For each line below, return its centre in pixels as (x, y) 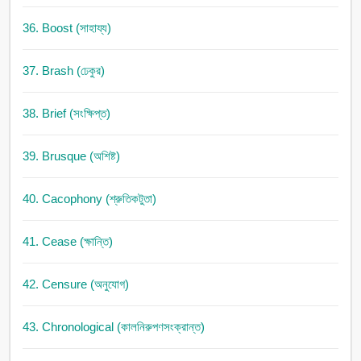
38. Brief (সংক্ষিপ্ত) (66, 114)
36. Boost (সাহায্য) (66, 28)
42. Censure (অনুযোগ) (75, 284)
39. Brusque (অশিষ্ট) (71, 156)
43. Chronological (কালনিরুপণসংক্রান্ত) (113, 327)
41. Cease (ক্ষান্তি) (67, 242)
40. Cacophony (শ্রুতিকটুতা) (89, 199)
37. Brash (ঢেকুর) (63, 71)
